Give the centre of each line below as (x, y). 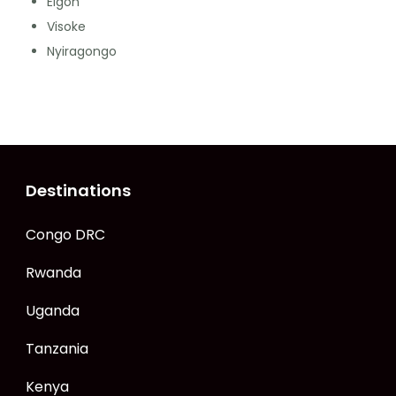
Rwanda (53, 273)
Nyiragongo (82, 51)
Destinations (78, 190)
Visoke (66, 27)
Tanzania (57, 349)
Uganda (53, 311)
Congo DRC (65, 235)
